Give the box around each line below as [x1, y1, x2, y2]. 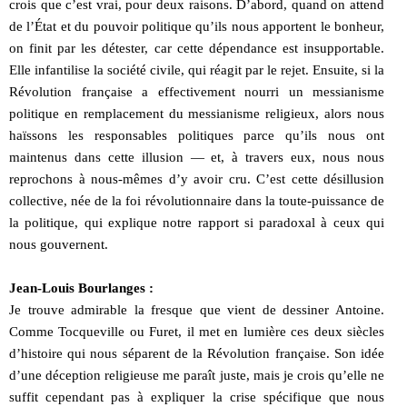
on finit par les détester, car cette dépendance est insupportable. [9, 40, 384, 55]
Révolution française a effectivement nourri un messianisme [9, 84, 384, 99]
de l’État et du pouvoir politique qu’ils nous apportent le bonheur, [9, 18, 384, 34]
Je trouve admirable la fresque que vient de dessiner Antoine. [9, 302, 384, 317]
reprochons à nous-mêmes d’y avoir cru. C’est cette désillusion [9, 171, 384, 186]
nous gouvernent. [9, 236, 108, 252]
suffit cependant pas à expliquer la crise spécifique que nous [9, 389, 384, 404]
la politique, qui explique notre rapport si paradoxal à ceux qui [9, 214, 384, 230]
